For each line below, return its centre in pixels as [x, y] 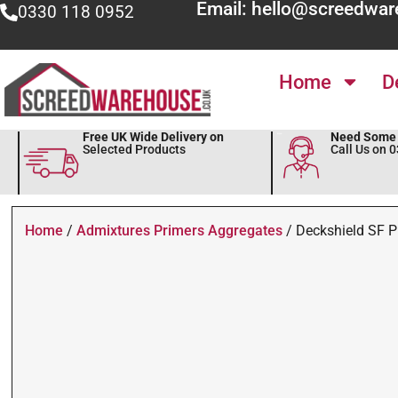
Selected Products [134, 149]
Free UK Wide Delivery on [153, 137]
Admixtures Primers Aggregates [179, 230]
